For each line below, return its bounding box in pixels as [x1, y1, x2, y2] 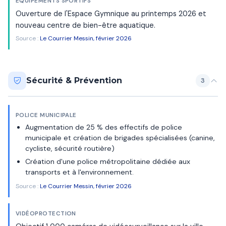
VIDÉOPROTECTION [16, 210, 76, 218]
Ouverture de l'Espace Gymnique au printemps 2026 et [16, 9, 206, 18]
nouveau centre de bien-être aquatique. [16, 20, 155, 30]
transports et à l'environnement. [25, 167, 134, 177]
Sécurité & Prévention [26, 76, 122, 86]
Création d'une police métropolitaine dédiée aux [25, 157, 191, 166]
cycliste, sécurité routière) [25, 144, 115, 153]
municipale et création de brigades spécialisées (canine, [25, 133, 215, 143]
